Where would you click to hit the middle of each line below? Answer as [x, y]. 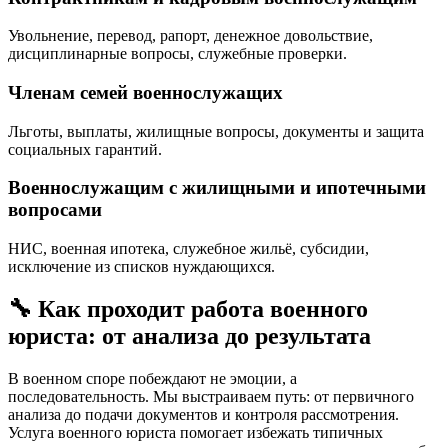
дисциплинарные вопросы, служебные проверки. [177, 54]
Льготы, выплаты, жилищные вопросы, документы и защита [216, 131]
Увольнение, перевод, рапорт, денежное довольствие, [190, 36]
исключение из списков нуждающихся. [141, 267]
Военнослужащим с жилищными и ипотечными [217, 188]
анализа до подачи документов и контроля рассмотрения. [203, 414]
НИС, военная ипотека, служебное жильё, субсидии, [188, 249]
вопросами [55, 210]
